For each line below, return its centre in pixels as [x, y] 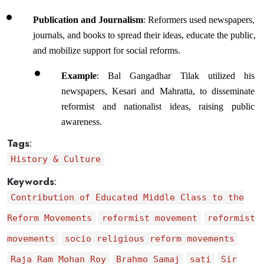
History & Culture [55, 159]
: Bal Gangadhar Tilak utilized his [176, 76]
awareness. [82, 122]
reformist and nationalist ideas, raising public [158, 106]
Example [79, 76]
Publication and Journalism [88, 20]
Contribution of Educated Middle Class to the [127, 197]
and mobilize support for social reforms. [107, 50]
